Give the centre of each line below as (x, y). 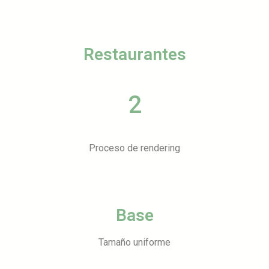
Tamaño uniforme (134, 242)
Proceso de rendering (134, 148)
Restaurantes (134, 55)
